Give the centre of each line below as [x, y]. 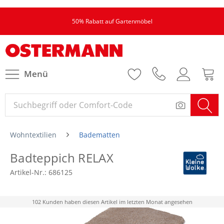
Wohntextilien [33, 135]
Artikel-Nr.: [29, 172]
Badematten [99, 135]
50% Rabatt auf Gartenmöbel [112, 21]
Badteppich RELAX [62, 158]
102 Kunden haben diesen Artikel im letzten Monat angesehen [112, 202]
